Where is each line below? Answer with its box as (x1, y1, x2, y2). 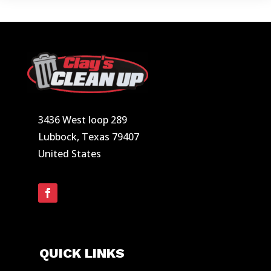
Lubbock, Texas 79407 (38, 129, 139, 143)
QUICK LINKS (39, 245, 125, 261)
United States (38, 146, 101, 160)
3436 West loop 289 (38, 113, 127, 126)
